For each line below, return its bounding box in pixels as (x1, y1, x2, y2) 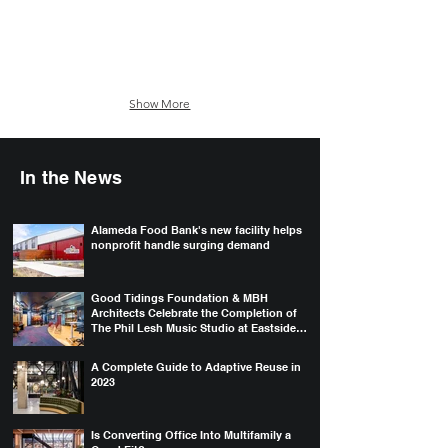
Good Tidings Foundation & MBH (91, 291, 268, 306)
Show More (129, 96, 191, 111)
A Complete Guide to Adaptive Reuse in (91, 359, 301, 374)
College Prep (91, 336, 158, 351)
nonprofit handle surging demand (91, 238, 270, 252)
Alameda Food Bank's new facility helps (91, 223, 302, 237)
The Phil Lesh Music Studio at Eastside (91, 321, 296, 336)
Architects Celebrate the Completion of (91, 306, 297, 321)
